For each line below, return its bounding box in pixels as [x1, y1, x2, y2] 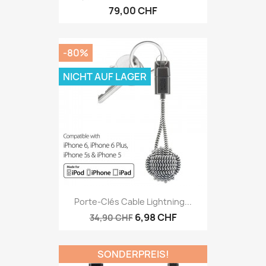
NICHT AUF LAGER [63, 69, 147, 83]
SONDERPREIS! [97, 248, 169, 261]
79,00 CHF [109, 4, 157, 17]
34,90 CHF [89, 211, 133, 223]
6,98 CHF [134, 210, 177, 224]
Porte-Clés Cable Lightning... [74, 195, 192, 207]
